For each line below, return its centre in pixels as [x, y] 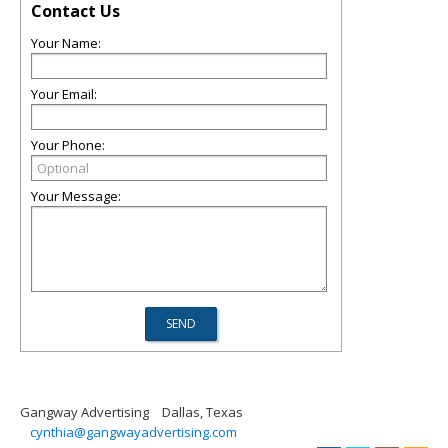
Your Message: [76, 195]
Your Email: [64, 93]
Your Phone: [68, 144]
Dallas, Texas [202, 411]
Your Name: [66, 42]
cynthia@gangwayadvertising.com [133, 431]
